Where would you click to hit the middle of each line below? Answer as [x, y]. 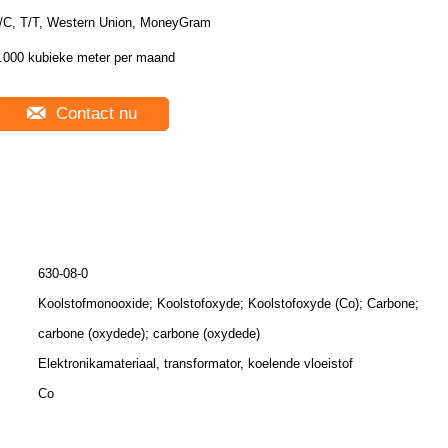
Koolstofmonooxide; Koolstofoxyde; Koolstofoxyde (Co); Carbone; [228, 303]
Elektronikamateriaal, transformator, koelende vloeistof [195, 363]
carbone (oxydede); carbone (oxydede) [149, 333]
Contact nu [94, 113]
